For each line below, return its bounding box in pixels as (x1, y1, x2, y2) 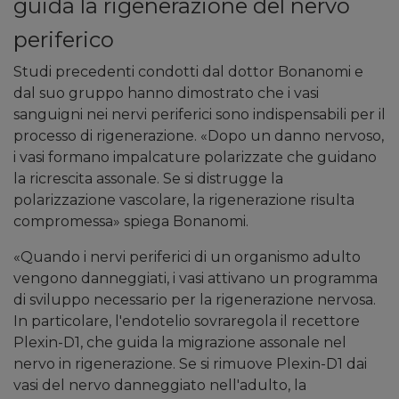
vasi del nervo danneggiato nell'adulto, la (13, 377, 306, 395)
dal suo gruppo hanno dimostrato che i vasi (13, 85, 319, 102)
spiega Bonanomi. (120, 213, 248, 231)
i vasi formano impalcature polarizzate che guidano (13, 149, 377, 167)
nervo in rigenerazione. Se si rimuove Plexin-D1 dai (13, 355, 367, 373)
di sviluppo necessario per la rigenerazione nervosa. (13, 291, 376, 309)
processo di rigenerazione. (13, 127, 200, 145)
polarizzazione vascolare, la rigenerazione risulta (13, 191, 354, 209)
